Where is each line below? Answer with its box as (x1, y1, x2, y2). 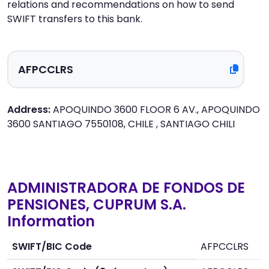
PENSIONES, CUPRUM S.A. (7, 195, 186, 214)
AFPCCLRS (201, 240, 249, 253)
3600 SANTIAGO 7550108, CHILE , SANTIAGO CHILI (7, 117, 235, 131)
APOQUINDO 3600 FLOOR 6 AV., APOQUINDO (50, 103, 260, 116)
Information (7, 211, 95, 231)
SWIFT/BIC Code (12, 240, 92, 253)
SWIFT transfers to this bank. (7, 12, 142, 26)
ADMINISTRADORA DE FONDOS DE (7, 178, 245, 198)
